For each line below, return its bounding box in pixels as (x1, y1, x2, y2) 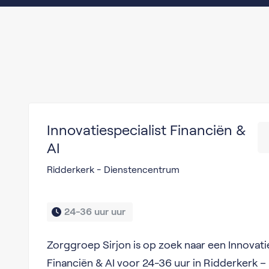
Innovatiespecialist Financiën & (46, 122, 246, 138)
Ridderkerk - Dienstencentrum (46, 165, 180, 175)
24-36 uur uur (64, 207, 128, 217)
